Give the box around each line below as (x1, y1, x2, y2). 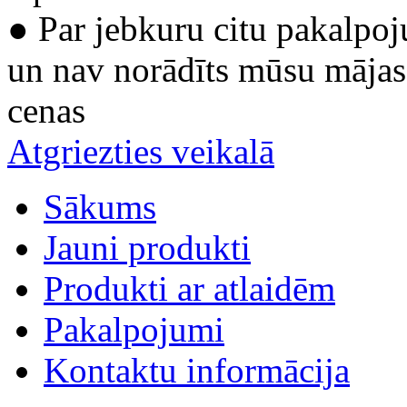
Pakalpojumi (44, 310, 224, 349)
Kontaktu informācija (44, 351, 350, 390)
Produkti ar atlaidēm (44, 269, 335, 308)
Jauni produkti (44, 228, 251, 267)
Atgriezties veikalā (7, 132, 274, 171)
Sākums (44, 187, 156, 226)
